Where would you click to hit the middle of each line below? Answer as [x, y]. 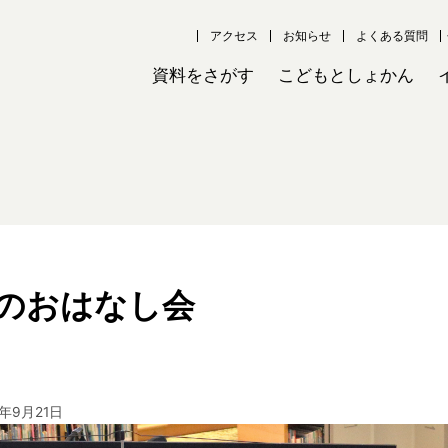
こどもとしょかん [346, 75]
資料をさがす [203, 75]
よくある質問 [391, 35]
